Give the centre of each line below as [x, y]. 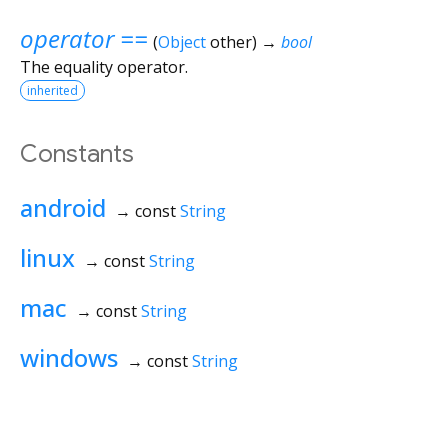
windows [69, 357]
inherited [52, 90]
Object [181, 41]
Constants [77, 153]
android [63, 207]
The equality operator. [104, 66]
